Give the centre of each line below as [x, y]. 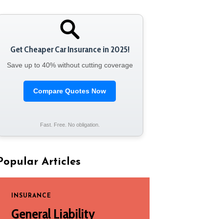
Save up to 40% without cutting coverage [70, 65]
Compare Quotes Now [70, 91]
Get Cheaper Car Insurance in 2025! [70, 49]
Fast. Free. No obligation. [70, 125]
